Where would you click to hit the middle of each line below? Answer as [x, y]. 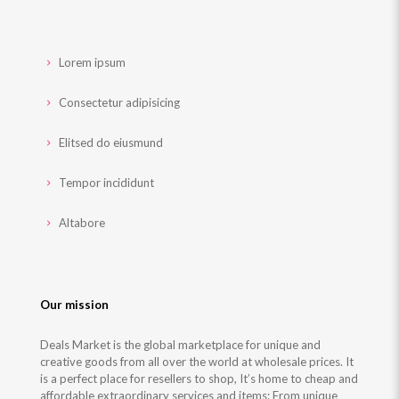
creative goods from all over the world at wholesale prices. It [197, 362]
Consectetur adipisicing [118, 102]
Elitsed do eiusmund [110, 142]
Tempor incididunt [106, 183]
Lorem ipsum [91, 62]
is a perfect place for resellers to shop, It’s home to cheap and [199, 379]
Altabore [81, 223]
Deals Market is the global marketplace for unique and [180, 345]
